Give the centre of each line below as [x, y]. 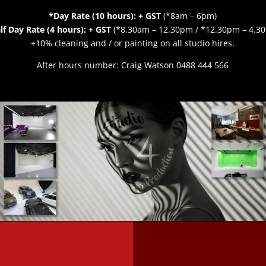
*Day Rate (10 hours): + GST [106, 15]
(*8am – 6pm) [190, 15]
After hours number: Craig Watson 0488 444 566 [133, 65]
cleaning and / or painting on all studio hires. [145, 43]
